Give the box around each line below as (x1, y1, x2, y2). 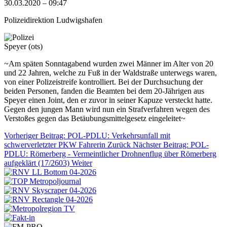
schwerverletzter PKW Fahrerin (4, 140, 107, 149)
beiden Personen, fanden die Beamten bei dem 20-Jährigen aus (4, 86, 204, 95)
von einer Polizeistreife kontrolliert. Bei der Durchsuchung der (4, 77, 203, 86)
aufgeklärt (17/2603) (4, 158, 71, 167)
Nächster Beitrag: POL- (133, 140, 209, 149)
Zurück (107, 140, 131, 149)
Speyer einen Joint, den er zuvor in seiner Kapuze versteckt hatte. (4, 95, 212, 104)
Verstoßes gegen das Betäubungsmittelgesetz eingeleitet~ (4, 113, 185, 123)
